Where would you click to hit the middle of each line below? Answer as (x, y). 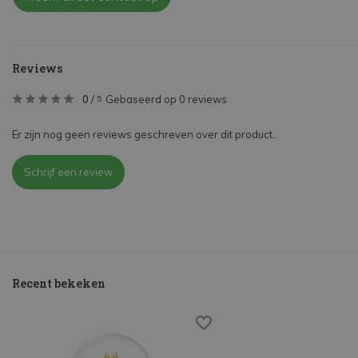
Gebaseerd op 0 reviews (166, 99)
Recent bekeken (59, 284)
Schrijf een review (68, 172)
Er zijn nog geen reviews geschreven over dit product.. (145, 135)
